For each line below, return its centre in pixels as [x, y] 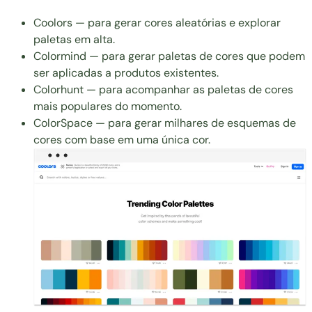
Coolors [53, 22]
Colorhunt [58, 89]
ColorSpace [63, 123]
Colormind [60, 56]
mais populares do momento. [108, 106]
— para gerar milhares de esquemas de [194, 123]
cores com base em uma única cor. [122, 139]
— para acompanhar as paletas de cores [188, 89]
